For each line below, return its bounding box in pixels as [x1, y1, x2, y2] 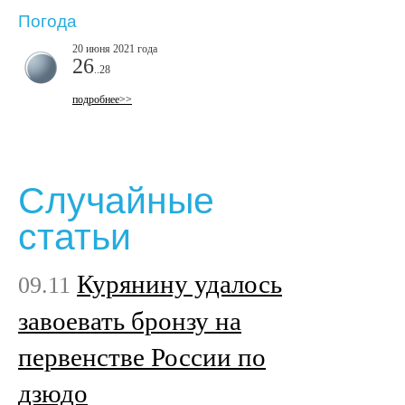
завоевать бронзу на [18, 306, 241, 335]
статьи [18, 216, 131, 259]
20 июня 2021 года [72, 42, 157, 55]
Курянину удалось [77, 268, 282, 298]
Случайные [18, 180, 214, 222]
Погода [18, 12, 77, 32]
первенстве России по [18, 342, 266, 372]
